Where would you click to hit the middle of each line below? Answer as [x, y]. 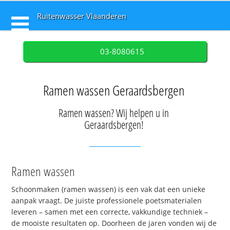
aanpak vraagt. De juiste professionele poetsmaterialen [107, 201]
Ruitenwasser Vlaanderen [82, 16]
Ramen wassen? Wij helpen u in [114, 113]
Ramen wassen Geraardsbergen [114, 90]
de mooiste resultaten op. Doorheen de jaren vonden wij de [114, 223]
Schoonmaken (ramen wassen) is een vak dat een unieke [109, 189]
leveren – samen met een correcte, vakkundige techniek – [110, 212]
